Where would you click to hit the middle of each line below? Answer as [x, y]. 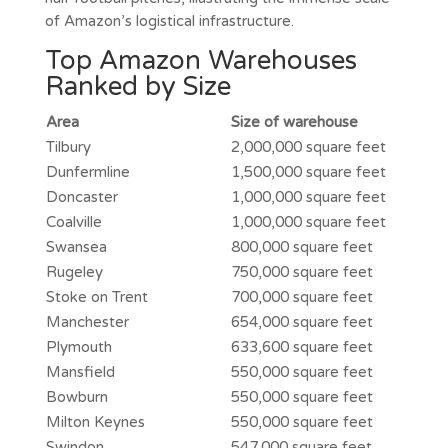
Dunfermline [87, 171]
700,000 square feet [301, 296]
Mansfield [80, 371]
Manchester [87, 321]
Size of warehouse [294, 121]
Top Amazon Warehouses [200, 60]
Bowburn [76, 396]
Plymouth [78, 346]
